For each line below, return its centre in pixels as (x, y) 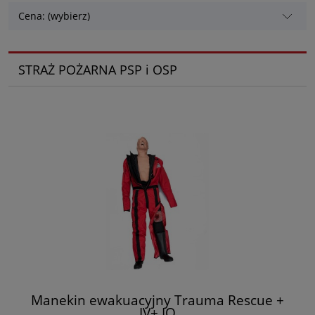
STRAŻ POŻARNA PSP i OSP (97, 69)
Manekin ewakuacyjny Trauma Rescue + (157, 300)
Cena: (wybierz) (54, 16)
